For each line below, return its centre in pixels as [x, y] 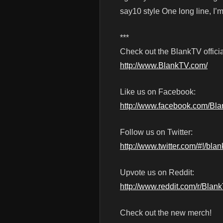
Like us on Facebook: [158, 92]
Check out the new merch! [166, 213]
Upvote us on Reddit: [157, 173]
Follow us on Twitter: [156, 132]
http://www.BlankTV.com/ [164, 66]
